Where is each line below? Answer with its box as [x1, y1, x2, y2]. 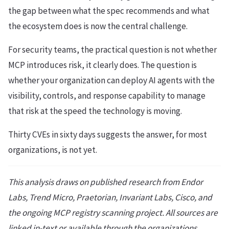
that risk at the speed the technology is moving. [8, 105, 182, 117]
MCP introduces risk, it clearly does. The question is [8, 59, 197, 71]
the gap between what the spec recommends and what [8, 5, 210, 17]
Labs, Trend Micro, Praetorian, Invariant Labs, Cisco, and [8, 192, 212, 203]
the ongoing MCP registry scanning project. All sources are [8, 207, 218, 219]
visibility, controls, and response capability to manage [8, 90, 205, 102]
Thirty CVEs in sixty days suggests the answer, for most [8, 129, 207, 141]
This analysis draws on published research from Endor [8, 176, 203, 188]
